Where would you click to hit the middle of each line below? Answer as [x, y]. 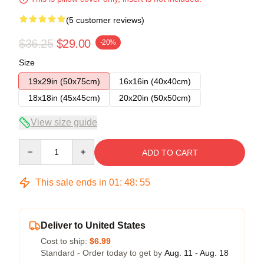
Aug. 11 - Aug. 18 [197, 253]
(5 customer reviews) [105, 20]
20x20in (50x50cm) [155, 98]
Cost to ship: [65, 241]
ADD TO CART [170, 152]
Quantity [34, 144]
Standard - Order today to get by [103, 253]
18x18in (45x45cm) [64, 98]
